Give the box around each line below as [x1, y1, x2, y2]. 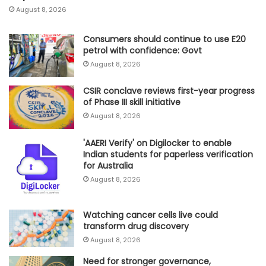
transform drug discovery [83, 220, 189, 233]
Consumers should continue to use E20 [83, 33, 246, 46]
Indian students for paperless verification [83, 148, 253, 160]
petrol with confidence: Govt [83, 45, 202, 57]
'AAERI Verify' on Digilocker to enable [83, 137, 232, 149]
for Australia [83, 159, 133, 172]
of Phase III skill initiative [83, 96, 180, 109]
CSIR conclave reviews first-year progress [83, 85, 255, 97]
